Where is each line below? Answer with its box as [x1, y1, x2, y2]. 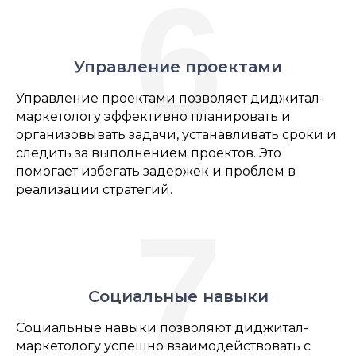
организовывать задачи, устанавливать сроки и [16, 127, 336, 143]
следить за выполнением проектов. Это [16, 145, 281, 161]
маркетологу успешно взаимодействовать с [16, 339, 311, 354]
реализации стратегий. [16, 182, 172, 198]
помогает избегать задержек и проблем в [16, 164, 296, 180]
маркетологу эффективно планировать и [16, 109, 291, 125]
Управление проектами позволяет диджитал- [16, 91, 324, 106]
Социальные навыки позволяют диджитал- [16, 320, 308, 336]
